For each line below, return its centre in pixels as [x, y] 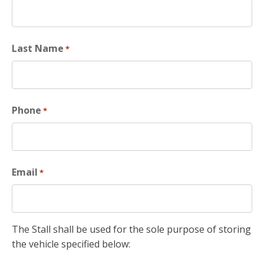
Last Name [38, 49]
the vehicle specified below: [71, 244]
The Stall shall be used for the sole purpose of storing [131, 230]
